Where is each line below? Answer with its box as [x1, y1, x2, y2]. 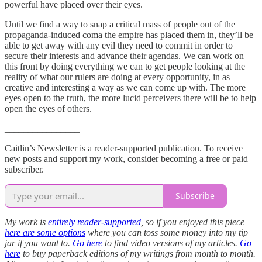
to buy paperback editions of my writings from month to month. [20, 248, 256, 258]
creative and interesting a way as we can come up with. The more [5, 82, 246, 92]
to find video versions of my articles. [102, 237, 240, 248]
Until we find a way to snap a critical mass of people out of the [5, 19, 235, 29]
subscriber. [5, 164, 44, 174]
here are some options [5, 227, 85, 237]
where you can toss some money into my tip [85, 227, 248, 237]
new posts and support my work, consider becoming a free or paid [5, 153, 248, 164]
